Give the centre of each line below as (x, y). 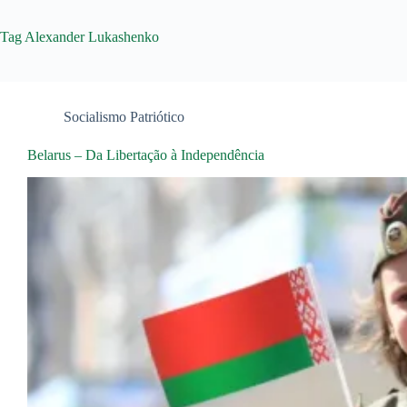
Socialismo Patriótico (124, 117)
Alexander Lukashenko (90, 37)
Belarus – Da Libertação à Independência (146, 155)
